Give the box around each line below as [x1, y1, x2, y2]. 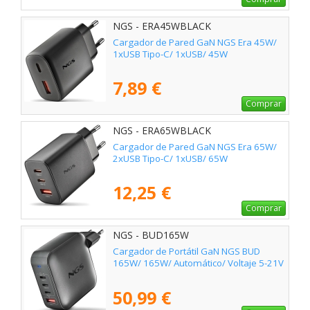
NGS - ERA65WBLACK [113, 124, 211, 138]
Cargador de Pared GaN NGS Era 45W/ [113, 35, 277, 48]
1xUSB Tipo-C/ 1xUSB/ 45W [113, 47, 228, 60]
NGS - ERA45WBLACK [113, 19, 211, 33]
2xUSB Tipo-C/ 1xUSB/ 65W [113, 152, 228, 165]
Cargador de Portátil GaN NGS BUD [113, 244, 260, 257]
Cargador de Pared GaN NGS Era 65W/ [113, 140, 277, 153]
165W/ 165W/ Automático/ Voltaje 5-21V [113, 256, 284, 269]
